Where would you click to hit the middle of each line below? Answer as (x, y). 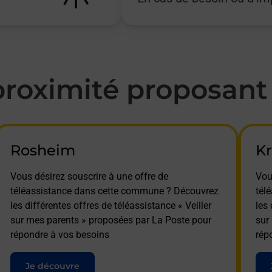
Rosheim (42, 150)
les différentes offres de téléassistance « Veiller (110, 205)
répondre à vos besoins (59, 234)
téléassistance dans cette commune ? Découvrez (114, 191)
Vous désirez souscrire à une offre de (89, 176)
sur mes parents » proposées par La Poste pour (110, 220)
